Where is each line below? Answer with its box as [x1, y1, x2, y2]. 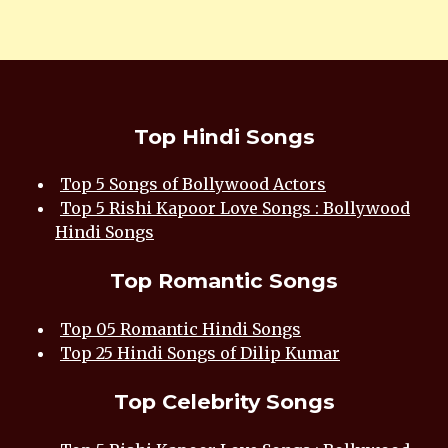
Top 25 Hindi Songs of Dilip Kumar [60, 343, 340, 364]
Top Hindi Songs [133, 123, 315, 149]
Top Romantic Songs [110, 268, 338, 294]
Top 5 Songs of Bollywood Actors [60, 174, 326, 195]
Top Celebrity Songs [113, 388, 335, 414]
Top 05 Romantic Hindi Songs [60, 319, 301, 340]
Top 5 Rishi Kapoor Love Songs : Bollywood [60, 198, 410, 219]
